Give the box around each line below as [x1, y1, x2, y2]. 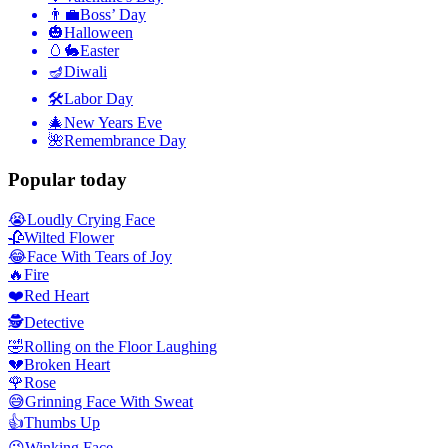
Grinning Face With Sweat [25, 392, 193, 410]
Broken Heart [24, 355, 110, 373]
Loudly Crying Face [27, 210, 155, 228]
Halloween [64, 24, 133, 42]
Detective [24, 313, 84, 331]
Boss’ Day [80, 6, 146, 24]
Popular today [8, 169, 127, 191]
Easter [80, 42, 119, 60]
